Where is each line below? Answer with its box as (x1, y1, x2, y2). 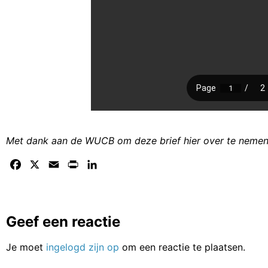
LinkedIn (99, 159, 137, 171)
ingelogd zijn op (46, 241, 119, 254)
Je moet (6, 241, 46, 254)
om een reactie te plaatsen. (119, 241, 245, 254)
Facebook (23, 159, 68, 171)
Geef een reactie (6, 213, 120, 231)
